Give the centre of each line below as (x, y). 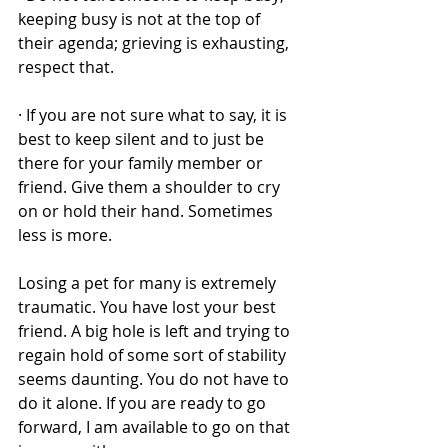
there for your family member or (142, 163)
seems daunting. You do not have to (155, 379)
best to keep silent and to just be (143, 139)
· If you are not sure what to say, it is (154, 115)
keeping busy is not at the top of (141, 19)
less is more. (67, 235)
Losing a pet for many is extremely (149, 283)
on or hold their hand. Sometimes (147, 211)
